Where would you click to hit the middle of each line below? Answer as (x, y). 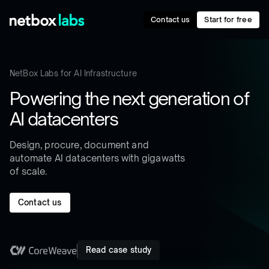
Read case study (119, 250)
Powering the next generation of (129, 98)
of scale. (29, 171)
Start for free (228, 19)
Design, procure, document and (79, 145)
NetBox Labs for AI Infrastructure (73, 73)
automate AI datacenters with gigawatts (98, 158)
